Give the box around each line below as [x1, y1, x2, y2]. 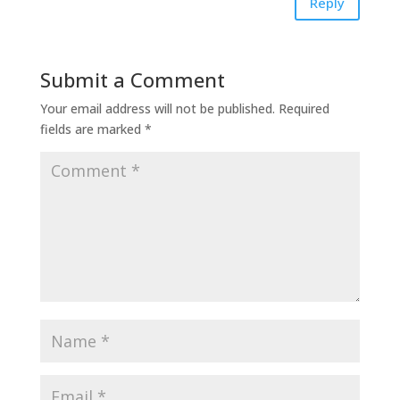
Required [278, 99, 329, 117]
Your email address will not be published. [39, 99, 275, 117]
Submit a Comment [39, 65, 225, 93]
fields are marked [39, 120, 145, 137]
